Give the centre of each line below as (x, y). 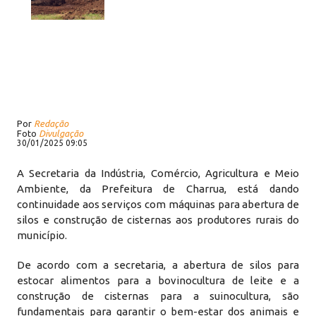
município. (42, 235)
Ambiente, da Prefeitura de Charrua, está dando (158, 189)
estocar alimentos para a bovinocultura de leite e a (158, 280)
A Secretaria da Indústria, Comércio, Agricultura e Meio (158, 173)
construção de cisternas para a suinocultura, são (158, 296)
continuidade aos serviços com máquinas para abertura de (158, 204)
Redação (51, 123)
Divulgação (61, 133)
